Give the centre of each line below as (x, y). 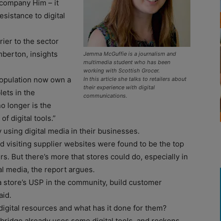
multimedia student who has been (127, 62)
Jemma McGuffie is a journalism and (130, 54)
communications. (105, 95)
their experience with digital (119, 87)
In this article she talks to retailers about (135, 79)
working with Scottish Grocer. (122, 70)
